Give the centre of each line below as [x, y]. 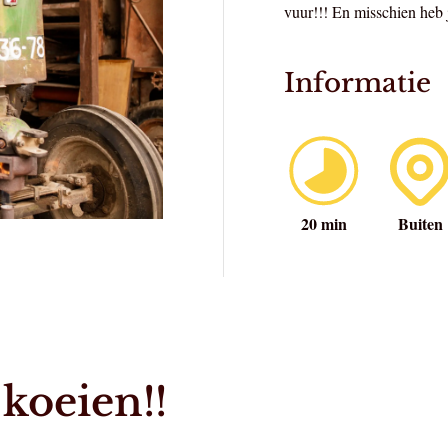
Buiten [420, 224]
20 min [324, 224]
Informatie [357, 83]
